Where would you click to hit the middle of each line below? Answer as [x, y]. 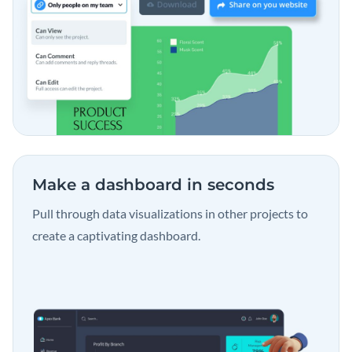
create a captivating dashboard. [116, 235]
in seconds [231, 184]
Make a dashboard [110, 184]
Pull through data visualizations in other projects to [170, 213]
